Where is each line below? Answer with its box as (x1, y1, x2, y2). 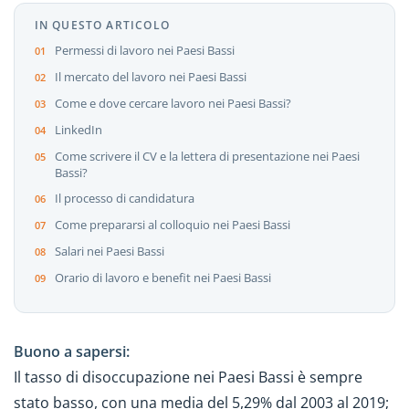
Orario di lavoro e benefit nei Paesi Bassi (54, 269, 271, 287)
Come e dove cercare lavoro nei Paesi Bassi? (54, 95, 291, 112)
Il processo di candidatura (54, 190, 194, 207)
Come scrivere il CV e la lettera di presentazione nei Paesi (54, 148, 360, 165)
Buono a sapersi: (14, 341, 133, 362)
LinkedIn (54, 121, 102, 139)
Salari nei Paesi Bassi (54, 243, 164, 260)
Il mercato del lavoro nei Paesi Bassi (54, 68, 246, 86)
